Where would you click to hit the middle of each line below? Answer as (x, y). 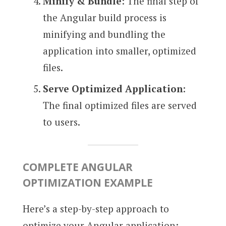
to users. (61, 122)
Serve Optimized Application (112, 89)
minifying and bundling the (104, 34)
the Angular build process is (104, 17)
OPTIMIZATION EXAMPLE (88, 183)
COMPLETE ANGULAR (77, 167)
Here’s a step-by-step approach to (96, 209)
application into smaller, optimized (119, 50)
